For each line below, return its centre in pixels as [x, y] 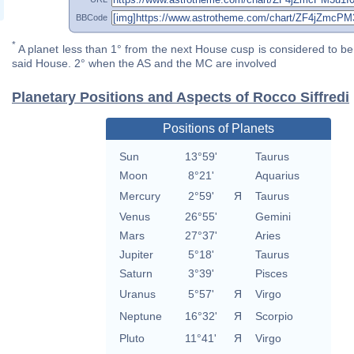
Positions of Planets [218, 129]
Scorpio [274, 316]
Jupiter [136, 255]
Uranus [137, 294]
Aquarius [277, 176]
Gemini [273, 217]
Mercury [139, 196]
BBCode [92, 17]
